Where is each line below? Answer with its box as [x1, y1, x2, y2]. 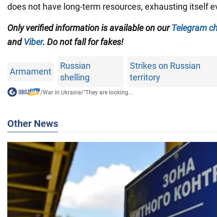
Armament [10, 66, 51, 77]
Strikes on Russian [130, 61, 201, 71]
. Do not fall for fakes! [43, 37, 124, 47]
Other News [7, 118, 58, 130]
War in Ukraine [42, 89, 81, 96]
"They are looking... [83, 89, 133, 96]
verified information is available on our [26, 23, 171, 33]
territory [130, 72, 161, 83]
